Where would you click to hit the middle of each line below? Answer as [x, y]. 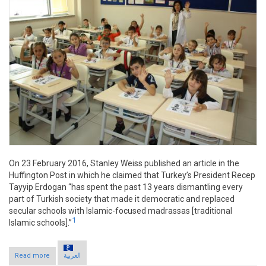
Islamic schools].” [40, 223]
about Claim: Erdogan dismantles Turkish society [126, 256]
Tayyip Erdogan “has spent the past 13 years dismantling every [126, 187]
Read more [32, 256]
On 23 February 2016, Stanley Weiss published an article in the [124, 164]
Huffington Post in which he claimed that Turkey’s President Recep [132, 175]
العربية [72, 256]
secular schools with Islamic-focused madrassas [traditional [121, 211]
